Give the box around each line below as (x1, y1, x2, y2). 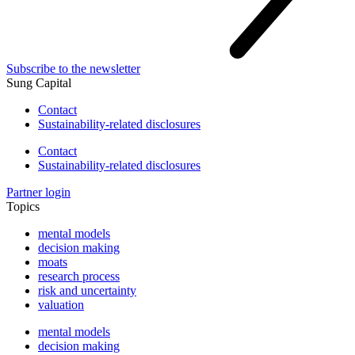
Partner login (6, 185, 71, 199)
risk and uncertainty (38, 283, 136, 297)
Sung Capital (6, 75, 71, 90)
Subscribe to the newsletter (6, 61, 140, 75)
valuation (38, 297, 84, 311)
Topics (6, 199, 40, 213)
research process (38, 269, 120, 283)
